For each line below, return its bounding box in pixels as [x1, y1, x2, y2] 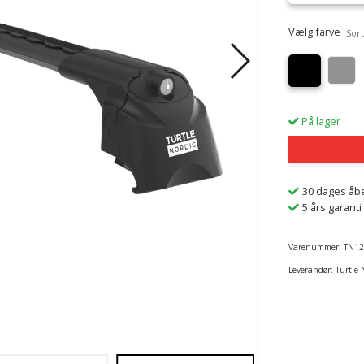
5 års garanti [301, 199, 362, 214]
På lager [298, 113, 340, 128]
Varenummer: [288, 240, 341, 253]
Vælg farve [288, 24, 340, 39]
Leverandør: [288, 263, 333, 275]
